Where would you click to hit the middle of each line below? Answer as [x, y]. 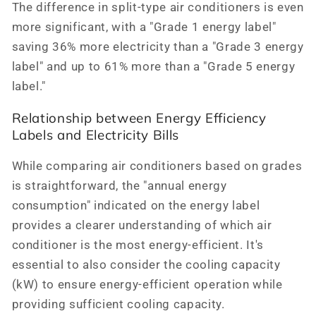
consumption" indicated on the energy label [136, 206]
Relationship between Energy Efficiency [139, 118]
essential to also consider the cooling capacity [146, 265]
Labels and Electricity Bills [95, 135]
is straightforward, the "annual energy [119, 186]
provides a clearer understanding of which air [142, 226]
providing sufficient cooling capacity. [118, 305]
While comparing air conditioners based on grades [157, 166]
